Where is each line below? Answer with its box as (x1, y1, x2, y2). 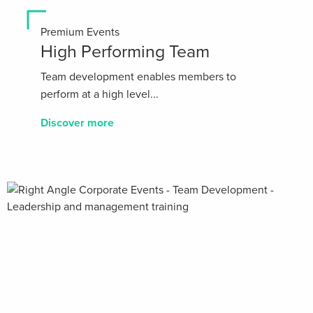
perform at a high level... (41, 87, 159, 101)
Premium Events (41, 24, 119, 39)
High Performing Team (41, 41, 210, 62)
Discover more (41, 115, 114, 130)
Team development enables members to (41, 69, 236, 84)
